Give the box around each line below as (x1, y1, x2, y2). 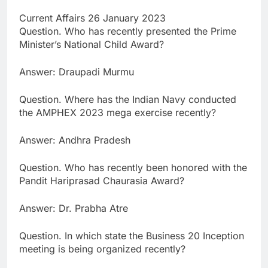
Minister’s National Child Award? (19, 38, 164, 51)
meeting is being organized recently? (19, 243, 185, 255)
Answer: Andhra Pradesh (19, 134, 130, 147)
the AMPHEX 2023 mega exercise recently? (19, 106, 216, 119)
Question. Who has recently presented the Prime (19, 25, 236, 38)
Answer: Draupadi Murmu (19, 66, 134, 78)
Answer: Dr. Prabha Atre (19, 202, 128, 215)
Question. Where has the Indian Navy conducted (19, 93, 236, 106)
